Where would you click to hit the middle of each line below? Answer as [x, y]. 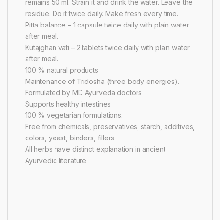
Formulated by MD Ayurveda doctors [83, 93]
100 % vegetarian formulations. [74, 115]
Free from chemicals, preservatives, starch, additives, [110, 127]
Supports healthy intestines [68, 104]
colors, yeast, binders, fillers [70, 138]
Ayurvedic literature [56, 161]
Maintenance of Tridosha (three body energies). [102, 82]
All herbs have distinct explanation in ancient [95, 149]
